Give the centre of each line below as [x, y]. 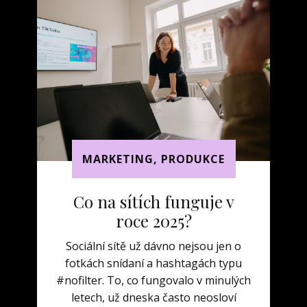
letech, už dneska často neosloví [153, 297]
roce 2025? [153, 221]
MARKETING [118, 159]
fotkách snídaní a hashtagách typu [153, 263]
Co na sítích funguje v [153, 201]
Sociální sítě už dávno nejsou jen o [153, 246]
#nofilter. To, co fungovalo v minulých [153, 280]
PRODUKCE [193, 159]
